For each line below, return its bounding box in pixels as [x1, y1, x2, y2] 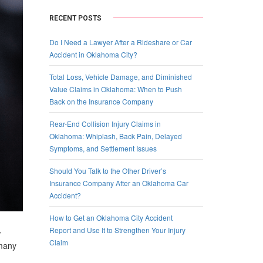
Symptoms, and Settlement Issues [49, 143, 157, 153]
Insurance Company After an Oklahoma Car [49, 177, 188, 188]
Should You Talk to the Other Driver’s [49, 165, 166, 176]
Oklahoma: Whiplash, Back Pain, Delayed [49, 130, 182, 141]
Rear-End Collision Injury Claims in [49, 118, 161, 129]
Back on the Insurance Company [49, 96, 153, 106]
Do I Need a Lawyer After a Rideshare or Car [49, 36, 192, 47]
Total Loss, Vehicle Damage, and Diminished [49, 71, 192, 82]
